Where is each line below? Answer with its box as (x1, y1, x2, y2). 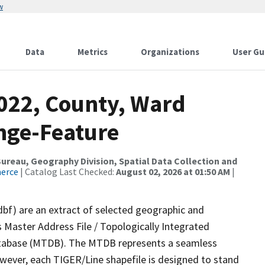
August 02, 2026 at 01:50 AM (116, 166, 230, 177)
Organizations (141, 46, 199, 57)
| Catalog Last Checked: (18, 166, 116, 177)
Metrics (77, 46, 108, 57)
